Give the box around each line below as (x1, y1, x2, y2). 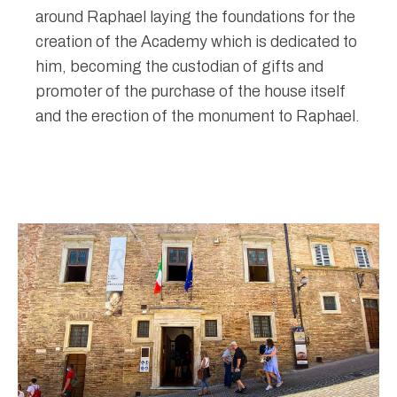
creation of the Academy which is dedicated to (35, 32, 357, 51)
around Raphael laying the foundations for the (35, 7, 355, 26)
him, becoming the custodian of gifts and (35, 57, 323, 75)
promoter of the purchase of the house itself (35, 82, 346, 100)
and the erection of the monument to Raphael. (35, 106, 360, 125)
